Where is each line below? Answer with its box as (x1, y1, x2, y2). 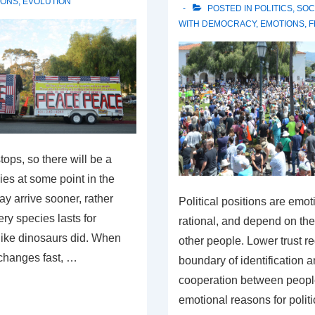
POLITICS (254, 4, 292, 14)
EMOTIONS (259, 19, 304, 30)
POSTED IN (205, 4, 255, 14)
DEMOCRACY (201, 19, 256, 30)
